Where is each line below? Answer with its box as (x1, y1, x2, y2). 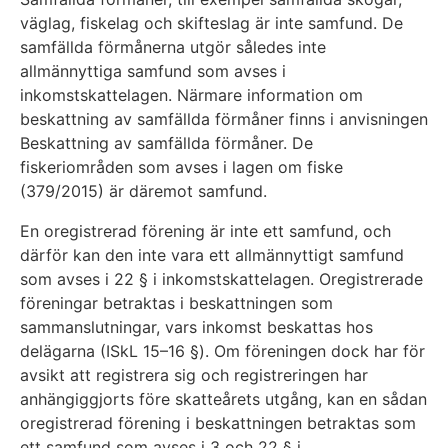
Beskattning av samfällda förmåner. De (20, 133, 313, 154)
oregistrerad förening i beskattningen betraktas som (20, 413, 416, 434)
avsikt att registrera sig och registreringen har (20, 365, 368, 386)
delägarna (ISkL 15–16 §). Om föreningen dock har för (20, 341, 425, 362)
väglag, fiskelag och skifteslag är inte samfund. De (20, 13, 403, 34)
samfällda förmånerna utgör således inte (20, 37, 326, 58)
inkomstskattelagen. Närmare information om (20, 85, 363, 106)
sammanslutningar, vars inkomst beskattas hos (20, 317, 373, 338)
